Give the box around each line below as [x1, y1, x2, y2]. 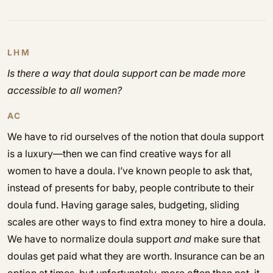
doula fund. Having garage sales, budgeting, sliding [7, 199, 239, 211]
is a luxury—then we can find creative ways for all [7, 147, 231, 160]
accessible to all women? [7, 84, 122, 96]
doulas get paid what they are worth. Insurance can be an [7, 250, 264, 262]
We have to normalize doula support [7, 233, 174, 245]
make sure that [191, 233, 260, 245]
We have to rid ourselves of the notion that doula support [7, 130, 264, 143]
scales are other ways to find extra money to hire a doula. [7, 216, 266, 228]
